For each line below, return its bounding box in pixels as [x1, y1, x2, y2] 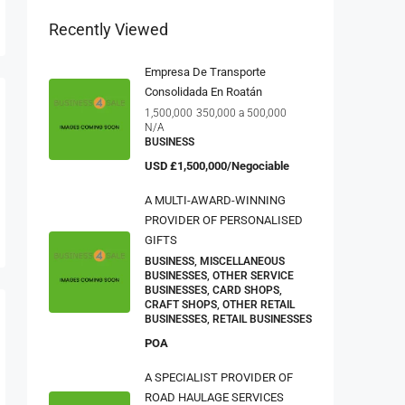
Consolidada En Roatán [145, 80, 262, 94]
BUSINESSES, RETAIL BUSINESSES [145, 307, 312, 321]
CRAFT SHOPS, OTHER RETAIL [145, 293, 295, 306]
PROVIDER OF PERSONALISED [145, 208, 303, 222]
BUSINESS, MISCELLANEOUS [145, 250, 285, 263]
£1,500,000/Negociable [167, 154, 289, 168]
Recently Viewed [49, 14, 168, 34]
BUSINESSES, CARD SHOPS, [145, 278, 282, 292]
